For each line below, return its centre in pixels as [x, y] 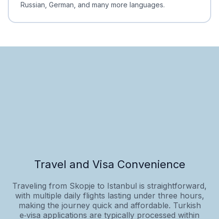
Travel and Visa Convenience [109, 164]
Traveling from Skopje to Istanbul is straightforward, [109, 186]
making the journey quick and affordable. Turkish [109, 205]
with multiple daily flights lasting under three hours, [109, 195]
